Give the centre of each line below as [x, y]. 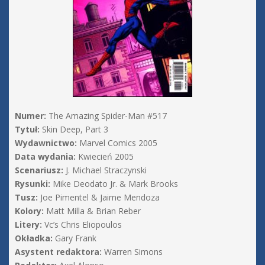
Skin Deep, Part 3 [74, 130]
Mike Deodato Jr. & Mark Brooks [114, 184]
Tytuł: [27, 130]
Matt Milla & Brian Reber [92, 211]
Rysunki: [33, 184]
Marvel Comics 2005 [117, 143]
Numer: [30, 116]
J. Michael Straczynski [105, 170]
